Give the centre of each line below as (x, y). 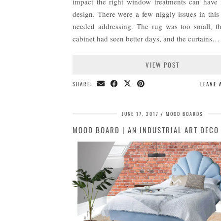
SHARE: (84, 84)
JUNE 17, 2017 (140, 113)
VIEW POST (162, 64)
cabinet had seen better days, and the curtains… (146, 38)
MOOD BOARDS (184, 113)
